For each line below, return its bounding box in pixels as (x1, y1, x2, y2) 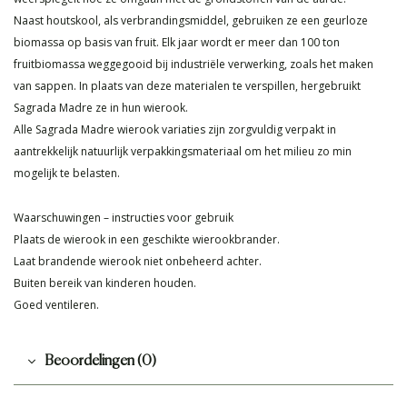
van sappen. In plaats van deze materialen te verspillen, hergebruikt (14, 78, 361, 94)
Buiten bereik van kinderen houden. (14, 275, 196, 292)
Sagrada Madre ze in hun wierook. (14, 100, 188, 116)
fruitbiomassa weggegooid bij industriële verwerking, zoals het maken (14, 56, 373, 73)
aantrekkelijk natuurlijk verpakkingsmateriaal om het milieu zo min (14, 144, 352, 160)
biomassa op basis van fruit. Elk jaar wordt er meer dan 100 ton (14, 35, 340, 51)
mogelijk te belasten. (14, 165, 120, 182)
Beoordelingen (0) (45, 354, 156, 370)
